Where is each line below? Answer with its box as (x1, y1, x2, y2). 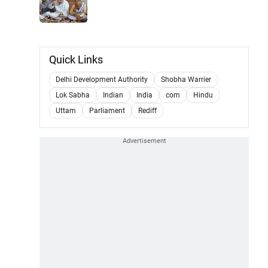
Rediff (138, 106, 157, 115)
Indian (103, 90, 123, 99)
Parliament (89, 106, 125, 115)
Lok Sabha (56, 90, 90, 99)
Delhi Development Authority (56, 75, 148, 84)
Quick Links (49, 53, 103, 66)
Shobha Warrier (161, 75, 211, 84)
